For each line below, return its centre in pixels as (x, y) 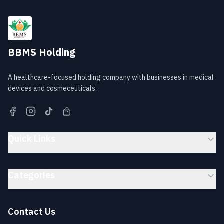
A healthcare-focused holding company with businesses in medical (111, 78)
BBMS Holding (42, 53)
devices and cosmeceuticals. (52, 89)
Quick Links (32, 139)
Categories (31, 176)
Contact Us (32, 212)
